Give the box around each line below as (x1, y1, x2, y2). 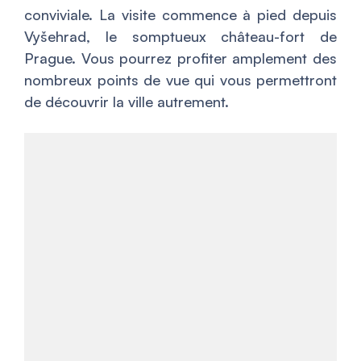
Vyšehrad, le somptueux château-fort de (24, 27, 337, 45)
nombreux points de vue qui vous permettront (24, 70, 337, 89)
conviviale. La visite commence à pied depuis (24, 5, 337, 23)
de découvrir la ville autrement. (24, 92, 229, 110)
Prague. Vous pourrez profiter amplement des (24, 48, 337, 67)
